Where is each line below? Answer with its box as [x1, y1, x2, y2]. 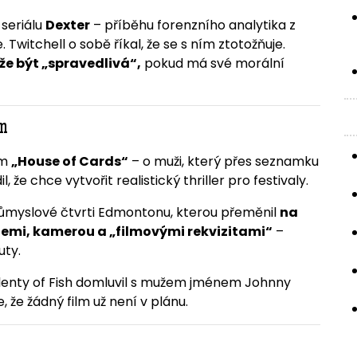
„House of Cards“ [10, 152, 128, 171]
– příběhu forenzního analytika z [89, 16, 296, 35]
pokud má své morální [140, 54, 284, 73]
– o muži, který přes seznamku [127, 152, 319, 171]
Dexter [45, 16, 90, 35]
